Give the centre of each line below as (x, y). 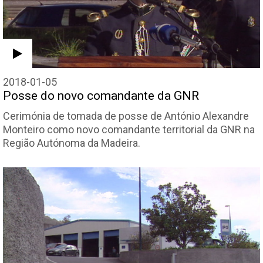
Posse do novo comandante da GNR (101, 95)
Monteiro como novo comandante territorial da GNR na (129, 129)
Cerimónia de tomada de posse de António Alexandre (126, 116)
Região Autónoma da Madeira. (72, 143)
